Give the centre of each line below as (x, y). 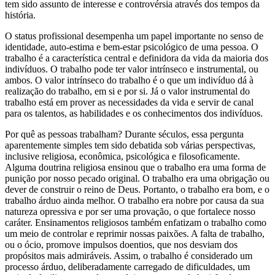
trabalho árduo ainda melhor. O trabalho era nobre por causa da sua (134, 200)
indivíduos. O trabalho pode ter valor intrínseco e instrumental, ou (132, 69)
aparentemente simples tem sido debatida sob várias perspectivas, (130, 145)
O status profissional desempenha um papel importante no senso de (134, 36)
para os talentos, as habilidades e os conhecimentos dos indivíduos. (134, 113)
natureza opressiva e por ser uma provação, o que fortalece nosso (130, 211)
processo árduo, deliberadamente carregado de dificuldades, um (127, 266)
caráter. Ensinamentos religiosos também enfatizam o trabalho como (136, 222)
